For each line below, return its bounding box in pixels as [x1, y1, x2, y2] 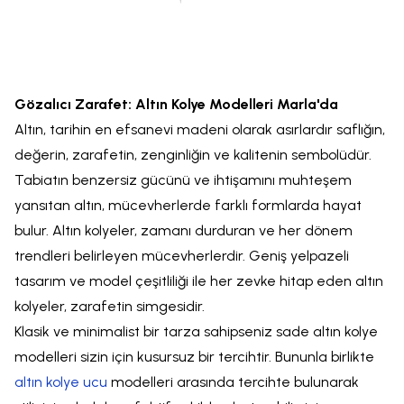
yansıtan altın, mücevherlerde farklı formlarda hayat [14, 197, 362, 214]
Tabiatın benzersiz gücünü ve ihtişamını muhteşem [14, 171, 352, 188]
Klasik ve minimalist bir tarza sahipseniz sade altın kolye [14, 323, 378, 340]
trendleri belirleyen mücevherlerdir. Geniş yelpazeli [14, 247, 349, 264]
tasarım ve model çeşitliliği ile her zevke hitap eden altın [14, 272, 383, 289]
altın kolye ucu [14, 373, 107, 390]
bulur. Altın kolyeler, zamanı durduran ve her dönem [14, 222, 353, 239]
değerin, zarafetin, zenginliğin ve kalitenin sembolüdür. [14, 146, 372, 163]
